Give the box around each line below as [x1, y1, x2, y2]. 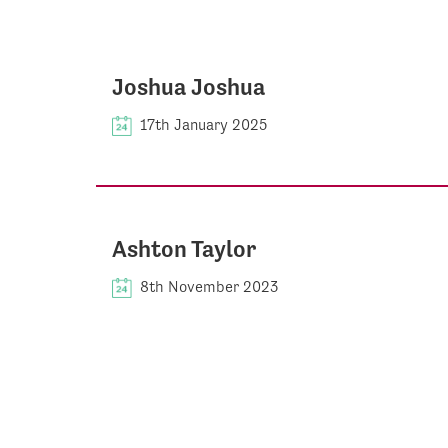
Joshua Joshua [112, 73, 265, 101]
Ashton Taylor [112, 235, 256, 263]
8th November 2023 [140, 277, 279, 296]
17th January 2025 [140, 115, 267, 134]
